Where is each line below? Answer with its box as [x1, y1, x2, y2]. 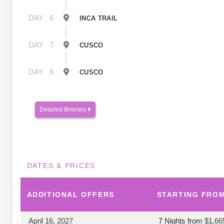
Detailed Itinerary [39, 105, 87, 113]
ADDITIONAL [26, 190, 81, 198]
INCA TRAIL [79, 14, 118, 22]
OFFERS [81, 190, 114, 198]
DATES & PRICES [26, 161, 96, 169]
